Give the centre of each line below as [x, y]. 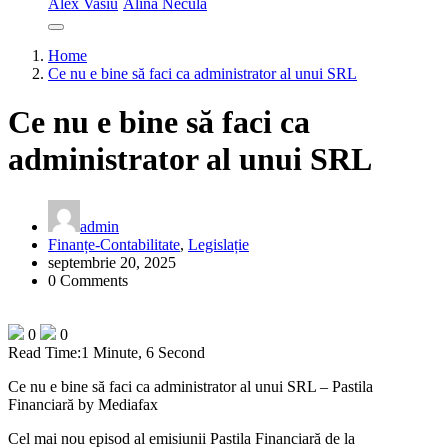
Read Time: [44, 352]
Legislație [218, 244]
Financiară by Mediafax [83, 404]
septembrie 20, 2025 [112, 262]
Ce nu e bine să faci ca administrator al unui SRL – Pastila [190, 386]
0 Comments [88, 280]
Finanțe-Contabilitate [114, 244]
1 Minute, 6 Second [143, 352]
